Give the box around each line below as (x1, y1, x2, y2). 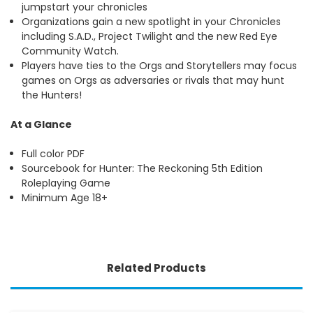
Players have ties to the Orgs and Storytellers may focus (22, 58, 298, 73)
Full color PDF (22, 146, 85, 161)
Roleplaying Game (22, 175, 111, 190)
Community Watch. (22, 43, 119, 58)
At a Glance (10, 117, 72, 131)
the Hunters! (22, 87, 82, 102)
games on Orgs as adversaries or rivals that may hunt (22, 73, 285, 87)
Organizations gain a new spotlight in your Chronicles (22, 14, 282, 29)
